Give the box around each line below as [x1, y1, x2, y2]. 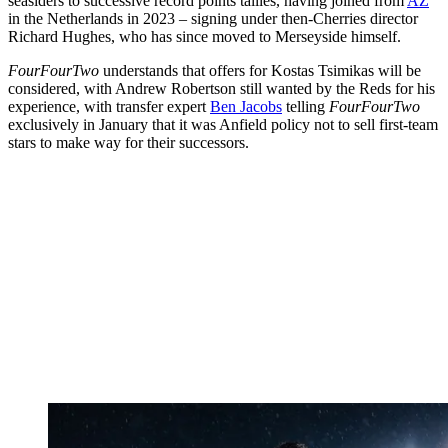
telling [282, 98, 329, 115]
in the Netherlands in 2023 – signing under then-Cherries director [8, 10, 418, 27]
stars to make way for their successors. [8, 134, 249, 151]
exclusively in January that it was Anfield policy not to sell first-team [8, 116, 438, 133]
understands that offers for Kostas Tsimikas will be [99, 62, 421, 79]
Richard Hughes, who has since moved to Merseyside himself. [8, 28, 401, 45]
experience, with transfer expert [8, 98, 210, 115]
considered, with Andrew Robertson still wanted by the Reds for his [8, 80, 435, 97]
